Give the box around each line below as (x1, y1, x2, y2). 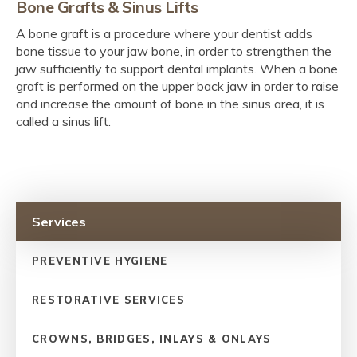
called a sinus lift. (16, 112, 111, 129)
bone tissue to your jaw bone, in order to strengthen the (16, 42, 331, 59)
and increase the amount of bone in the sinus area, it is (16, 95, 324, 112)
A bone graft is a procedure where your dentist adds (16, 25, 312, 41)
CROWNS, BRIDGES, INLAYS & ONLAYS (32, 331, 272, 345)
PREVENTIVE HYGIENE (32, 253, 168, 267)
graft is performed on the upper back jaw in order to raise (16, 77, 339, 94)
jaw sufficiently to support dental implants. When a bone (16, 60, 338, 76)
